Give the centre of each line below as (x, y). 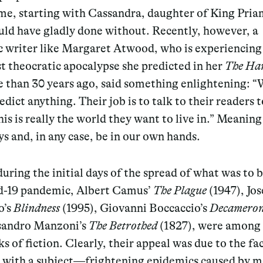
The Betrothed (124, 225)
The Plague (181, 190)
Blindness (36, 208)
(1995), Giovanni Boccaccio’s (134, 208)
